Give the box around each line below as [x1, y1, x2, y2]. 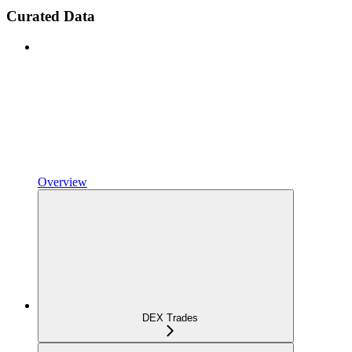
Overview [38, 175, 87, 189]
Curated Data [6, 8, 95, 25]
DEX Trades [141, 312, 198, 324]
